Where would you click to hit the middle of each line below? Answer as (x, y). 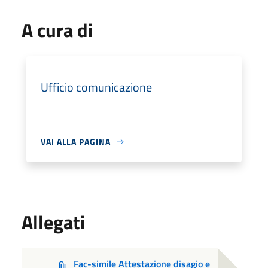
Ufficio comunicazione (96, 87)
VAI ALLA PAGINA (76, 141)
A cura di (57, 30)
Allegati (53, 222)
